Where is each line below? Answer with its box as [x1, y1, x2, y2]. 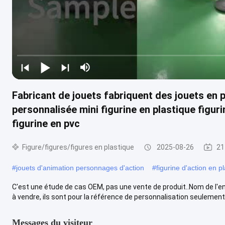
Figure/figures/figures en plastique [22, 143, 134, 151]
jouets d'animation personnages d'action [16, 163, 144, 172]
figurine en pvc [12, 117, 80, 130]
